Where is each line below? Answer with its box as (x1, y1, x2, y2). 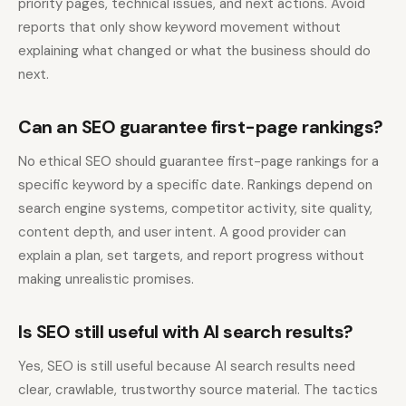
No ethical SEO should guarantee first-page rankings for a (18, 152, 379, 171)
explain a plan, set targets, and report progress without (18, 246, 364, 266)
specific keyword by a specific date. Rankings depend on (18, 176, 372, 195)
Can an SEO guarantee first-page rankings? (18, 115, 383, 140)
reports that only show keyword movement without (18, 18, 341, 37)
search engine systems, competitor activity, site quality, (18, 199, 372, 218)
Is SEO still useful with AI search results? (18, 320, 353, 344)
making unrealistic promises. (18, 270, 194, 289)
